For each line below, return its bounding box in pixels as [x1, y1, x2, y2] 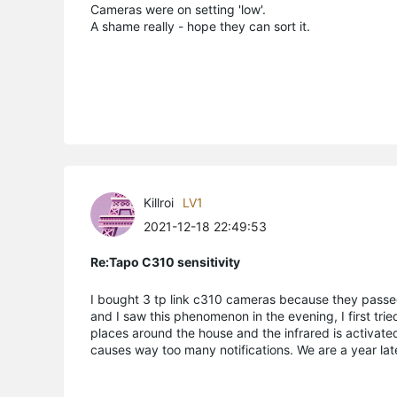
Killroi [144, 194, 174, 210]
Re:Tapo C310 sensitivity [90, 253, 240, 269]
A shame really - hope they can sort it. [90, 18, 310, 34]
